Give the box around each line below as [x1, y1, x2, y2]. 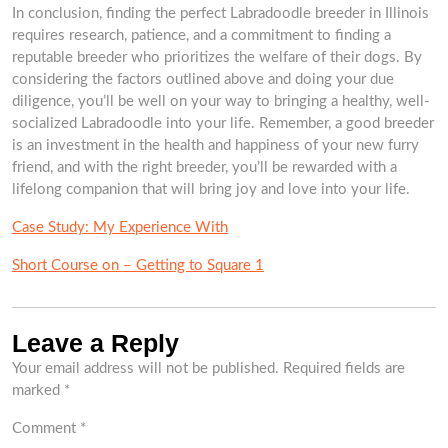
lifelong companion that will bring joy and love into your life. [12, 182, 410, 197]
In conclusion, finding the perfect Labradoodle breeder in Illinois [12, 6, 429, 21]
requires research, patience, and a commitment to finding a [12, 28, 391, 43]
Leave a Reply [12, 329, 179, 357]
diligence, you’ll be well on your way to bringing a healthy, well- [12, 94, 430, 109]
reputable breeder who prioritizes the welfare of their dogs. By [12, 50, 422, 65]
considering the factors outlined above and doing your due [12, 72, 394, 87]
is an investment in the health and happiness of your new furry [12, 138, 419, 153]
